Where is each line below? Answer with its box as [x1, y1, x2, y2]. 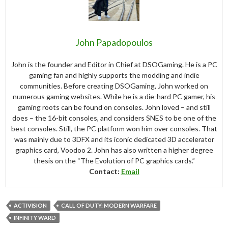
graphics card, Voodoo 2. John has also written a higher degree [15, 145, 213, 154]
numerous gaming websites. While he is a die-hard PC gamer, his [13, 92, 215, 101]
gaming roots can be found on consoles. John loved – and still [17, 102, 211, 111]
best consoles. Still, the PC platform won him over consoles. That [11, 124, 217, 133]
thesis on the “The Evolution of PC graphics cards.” [33, 156, 195, 165]
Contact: [89, 166, 121, 176]
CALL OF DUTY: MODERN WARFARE [61, 202, 157, 209]
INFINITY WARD [14, 214, 56, 221]
